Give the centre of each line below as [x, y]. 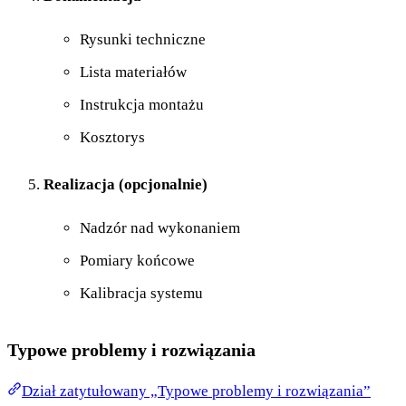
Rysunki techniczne [143, 40]
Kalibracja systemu [141, 294]
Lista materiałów [133, 72]
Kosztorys [112, 138]
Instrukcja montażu [142, 105]
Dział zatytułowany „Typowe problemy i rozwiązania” [196, 391]
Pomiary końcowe [137, 261]
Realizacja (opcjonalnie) [126, 185]
